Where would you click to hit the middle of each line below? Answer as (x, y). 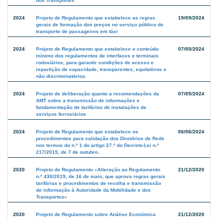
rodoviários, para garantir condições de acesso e (95, 63)
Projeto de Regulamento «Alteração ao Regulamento (98, 170)
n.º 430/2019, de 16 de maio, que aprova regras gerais (101, 177)
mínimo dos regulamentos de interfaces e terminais (97, 56)
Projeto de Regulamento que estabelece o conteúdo (97, 49)
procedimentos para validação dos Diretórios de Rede (100, 139)
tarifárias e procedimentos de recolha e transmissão (99, 183)
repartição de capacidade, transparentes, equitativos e (101, 70)
